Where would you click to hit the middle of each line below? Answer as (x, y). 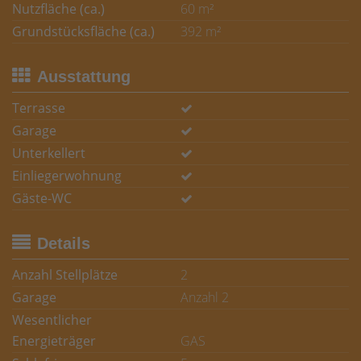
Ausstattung (84, 77)
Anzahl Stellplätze (65, 275)
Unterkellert (49, 153)
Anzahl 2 (205, 297)
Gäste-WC (42, 198)
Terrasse (39, 108)
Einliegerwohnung (67, 176)
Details (64, 243)
